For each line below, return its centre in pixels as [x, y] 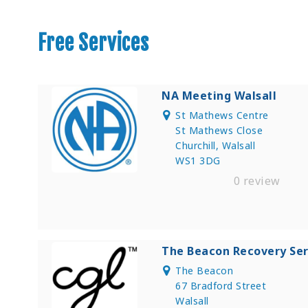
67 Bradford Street [221, 285]
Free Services [93, 43]
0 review [255, 180]
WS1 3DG [198, 160]
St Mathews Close [219, 130]
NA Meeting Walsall [219, 95]
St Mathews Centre [222, 115]
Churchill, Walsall [216, 145]
